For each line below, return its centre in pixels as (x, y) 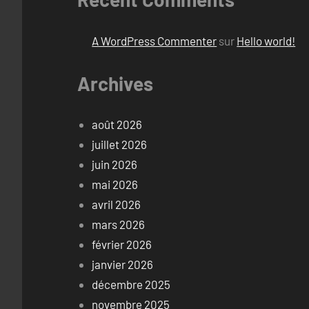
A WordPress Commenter (154, 40)
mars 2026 (119, 225)
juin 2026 (115, 165)
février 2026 (122, 245)
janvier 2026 (123, 265)
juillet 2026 (120, 144)
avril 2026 (117, 205)
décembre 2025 (131, 285)
